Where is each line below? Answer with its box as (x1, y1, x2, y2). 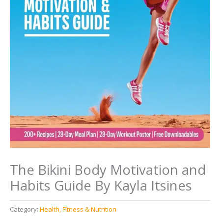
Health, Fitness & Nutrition (40, 205, 116, 214)
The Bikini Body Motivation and (10, 161, 206, 179)
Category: (10, 205, 40, 214)
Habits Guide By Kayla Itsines (10, 176, 192, 195)
